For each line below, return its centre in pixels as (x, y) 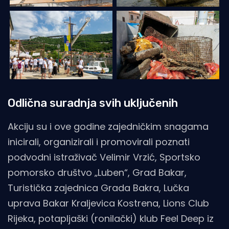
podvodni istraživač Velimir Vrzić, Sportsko (104, 157)
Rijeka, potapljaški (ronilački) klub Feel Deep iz (111, 219)
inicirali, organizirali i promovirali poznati (99, 142)
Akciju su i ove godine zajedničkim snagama (108, 127)
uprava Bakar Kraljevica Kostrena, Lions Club (108, 203)
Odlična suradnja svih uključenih (94, 103)
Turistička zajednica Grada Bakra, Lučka (98, 188)
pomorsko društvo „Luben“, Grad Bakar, (97, 173)
